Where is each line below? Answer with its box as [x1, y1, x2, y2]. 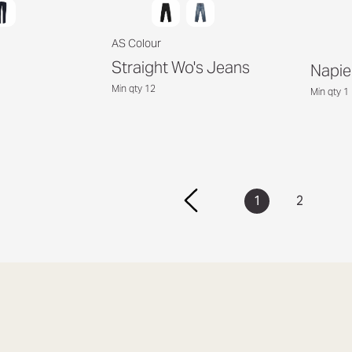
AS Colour [111, 35, 161, 50]
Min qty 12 [111, 82, 156, 94]
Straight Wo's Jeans [111, 57, 250, 78]
